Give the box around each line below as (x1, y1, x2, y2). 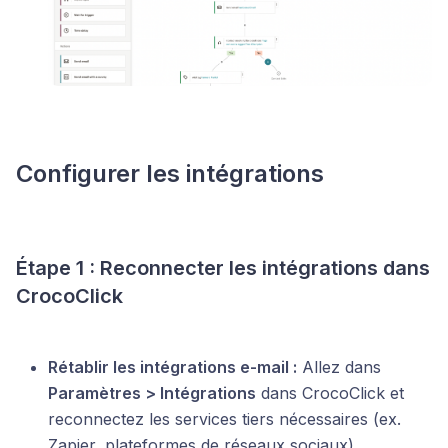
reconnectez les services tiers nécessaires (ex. (48, 409, 401, 430)
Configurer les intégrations (16, 159, 324, 189)
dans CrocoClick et (256, 383, 404, 404)
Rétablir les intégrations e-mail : (48, 357, 297, 378)
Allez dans (297, 357, 381, 378)
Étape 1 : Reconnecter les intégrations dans (16, 256, 430, 281)
